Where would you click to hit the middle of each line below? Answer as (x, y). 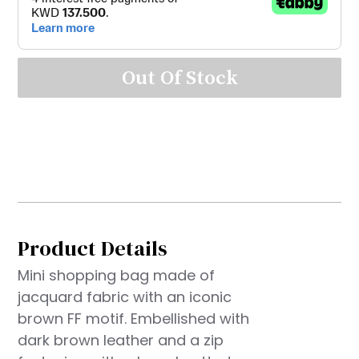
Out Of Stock (179, 78)
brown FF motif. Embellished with (134, 319)
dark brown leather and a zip (121, 340)
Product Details (93, 248)
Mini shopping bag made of (117, 275)
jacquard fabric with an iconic (125, 297)
